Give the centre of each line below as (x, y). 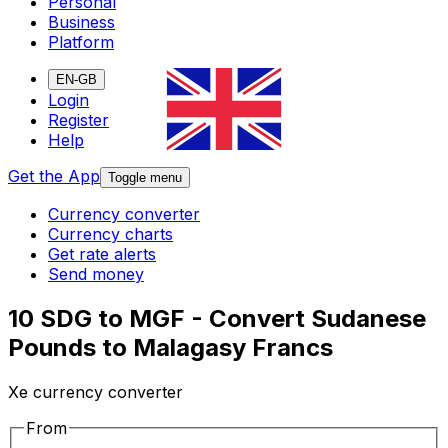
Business (81, 22)
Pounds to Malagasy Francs (170, 348)
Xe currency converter (95, 392)
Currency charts (110, 234)
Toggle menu (145, 178)
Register (78, 120)
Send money (96, 274)
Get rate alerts (102, 254)
